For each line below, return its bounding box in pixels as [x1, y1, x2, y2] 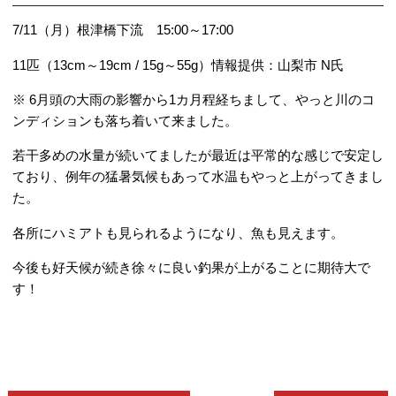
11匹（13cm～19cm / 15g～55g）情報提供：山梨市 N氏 [11, 57, 344, 72]
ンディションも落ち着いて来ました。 [11, 113, 238, 129]
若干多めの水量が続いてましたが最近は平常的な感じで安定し [11, 148, 384, 164]
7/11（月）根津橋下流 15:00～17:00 [11, 22, 233, 38]
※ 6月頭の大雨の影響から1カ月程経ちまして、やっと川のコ [11, 92, 375, 108]
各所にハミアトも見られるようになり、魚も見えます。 [11, 225, 344, 240]
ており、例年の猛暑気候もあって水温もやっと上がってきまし [11, 169, 384, 185]
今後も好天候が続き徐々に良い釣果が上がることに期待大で [11, 260, 370, 276]
